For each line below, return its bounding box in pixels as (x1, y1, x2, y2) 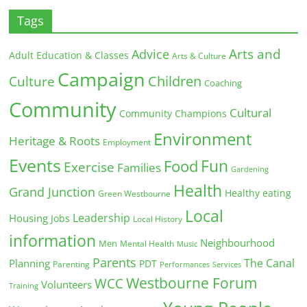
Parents (93, 254, 137, 271)
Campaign (58, 66, 146, 93)
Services (212, 260, 242, 270)
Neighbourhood (200, 236, 275, 251)
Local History (133, 213, 183, 225)
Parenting (53, 258, 90, 271)
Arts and (229, 45, 282, 64)
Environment (153, 127, 253, 151)
